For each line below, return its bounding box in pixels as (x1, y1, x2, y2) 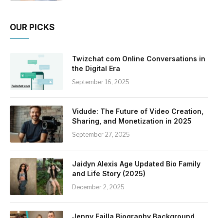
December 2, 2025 (72, 183, 125, 191)
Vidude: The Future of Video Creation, (72, 107, 203, 115)
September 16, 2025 (72, 78, 129, 86)
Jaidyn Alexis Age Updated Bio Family (72, 159, 200, 168)
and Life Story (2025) (72, 169, 145, 178)
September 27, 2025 (72, 130, 130, 138)
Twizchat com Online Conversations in (72, 54, 205, 63)
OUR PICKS (10, 22, 54, 32)
